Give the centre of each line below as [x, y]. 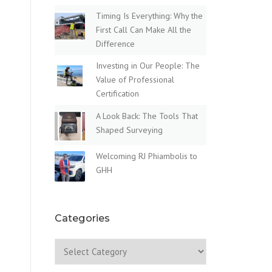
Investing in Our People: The [148, 66]
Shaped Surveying [129, 130]
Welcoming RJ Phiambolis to [147, 156]
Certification [117, 94]
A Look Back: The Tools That [147, 116]
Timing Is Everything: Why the [149, 16]
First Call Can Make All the [144, 30]
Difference [115, 44]
